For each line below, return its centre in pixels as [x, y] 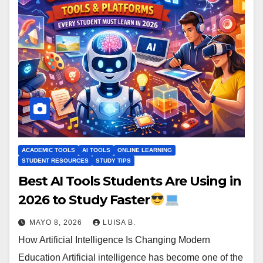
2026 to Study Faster [84, 200]
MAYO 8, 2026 [57, 223]
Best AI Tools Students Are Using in [130, 181]
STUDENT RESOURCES [55, 161]
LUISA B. [119, 223]
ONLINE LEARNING [145, 150]
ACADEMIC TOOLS [48, 150]
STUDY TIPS [113, 161]
